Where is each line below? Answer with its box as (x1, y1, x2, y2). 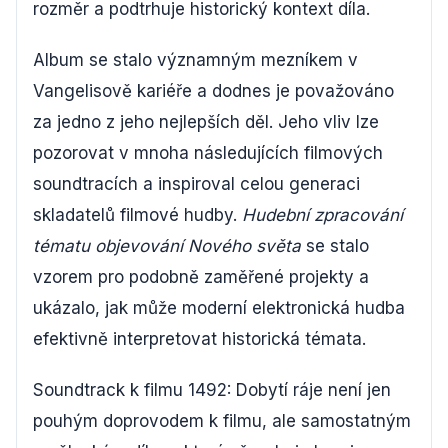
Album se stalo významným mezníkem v (33, 49, 358, 70)
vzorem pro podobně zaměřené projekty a (33, 266, 369, 287)
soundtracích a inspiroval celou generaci (33, 173, 360, 194)
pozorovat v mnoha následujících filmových (33, 142, 383, 163)
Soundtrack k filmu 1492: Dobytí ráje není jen (33, 379, 391, 400)
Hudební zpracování (242, 204, 403, 225)
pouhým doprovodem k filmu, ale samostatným (33, 410, 411, 431)
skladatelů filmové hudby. (33, 204, 242, 225)
